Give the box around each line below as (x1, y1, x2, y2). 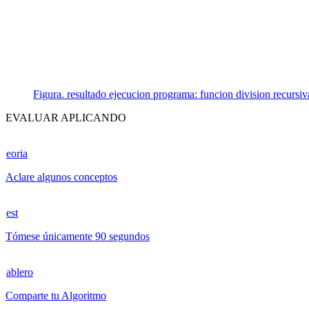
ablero (6, 266, 33, 278)
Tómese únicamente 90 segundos (6, 230, 150, 242)
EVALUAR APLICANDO (6, 111, 126, 123)
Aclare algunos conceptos (6, 170, 117, 183)
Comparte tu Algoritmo (6, 289, 106, 301)
